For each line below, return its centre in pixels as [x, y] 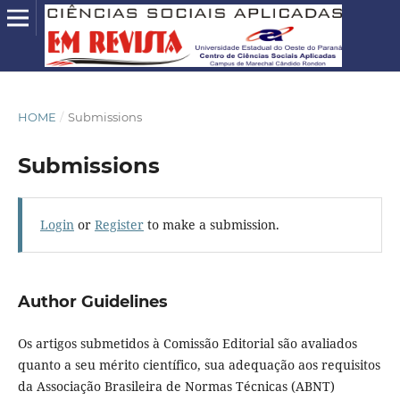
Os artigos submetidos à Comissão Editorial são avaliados [187, 344]
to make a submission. [211, 225]
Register [119, 225]
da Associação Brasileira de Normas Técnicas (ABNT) [176, 387]
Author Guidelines [92, 302]
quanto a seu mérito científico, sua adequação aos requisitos [199, 365]
